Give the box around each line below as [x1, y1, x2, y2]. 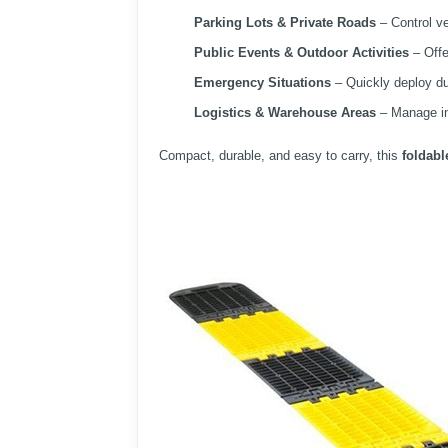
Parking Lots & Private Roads [194, 15, 376, 31]
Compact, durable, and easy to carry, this [159, 148, 402, 164]
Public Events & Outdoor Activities [194, 45, 409, 61]
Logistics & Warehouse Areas [194, 105, 376, 121]
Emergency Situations [194, 75, 331, 91]
